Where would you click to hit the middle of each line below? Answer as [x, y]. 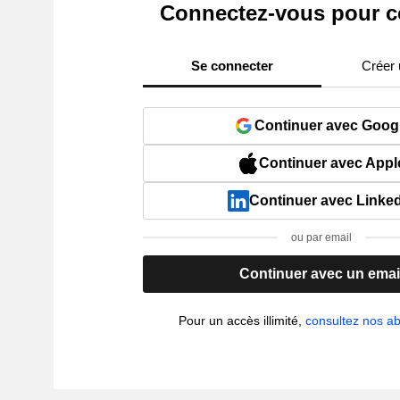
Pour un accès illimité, [242, 320]
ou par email [322, 237]
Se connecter [233, 65]
